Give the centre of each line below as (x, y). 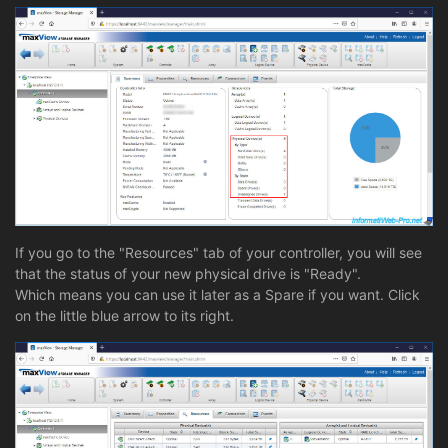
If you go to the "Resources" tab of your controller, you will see (218, 253)
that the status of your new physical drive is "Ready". (188, 274)
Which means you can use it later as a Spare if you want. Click (217, 295)
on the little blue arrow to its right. (124, 316)
